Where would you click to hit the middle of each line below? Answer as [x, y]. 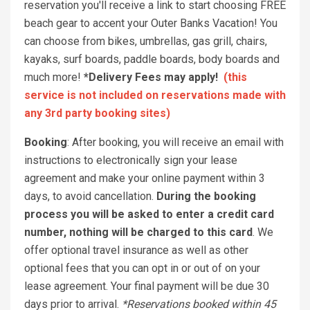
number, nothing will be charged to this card [138, 232]
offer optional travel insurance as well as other [136, 250]
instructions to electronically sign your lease [131, 161]
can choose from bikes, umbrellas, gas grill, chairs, [146, 42]
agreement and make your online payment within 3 [145, 179]
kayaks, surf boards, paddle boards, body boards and [152, 60]
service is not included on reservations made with [155, 95]
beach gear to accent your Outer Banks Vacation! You [151, 24]
